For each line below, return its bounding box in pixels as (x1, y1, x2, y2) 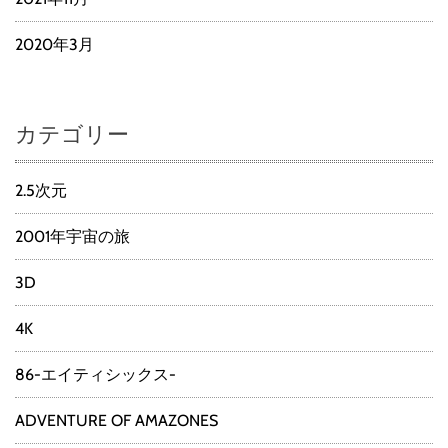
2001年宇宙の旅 (15, 227, 130, 247)
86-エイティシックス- (15, 365, 176, 385)
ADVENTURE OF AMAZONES (15, 411, 218, 431)
